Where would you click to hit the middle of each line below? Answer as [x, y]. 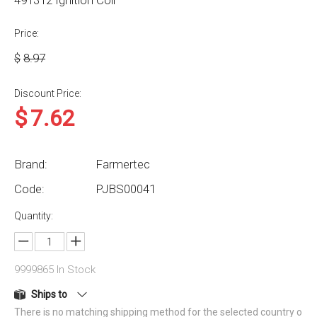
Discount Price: [48, 93]
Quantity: [34, 216]
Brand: [31, 164]
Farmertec [123, 164]
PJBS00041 [126, 189]
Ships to [49, 295]
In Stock [75, 270]
